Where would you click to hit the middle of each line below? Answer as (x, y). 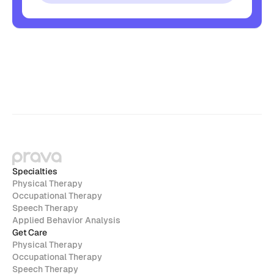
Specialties (35, 171)
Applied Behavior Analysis (66, 220)
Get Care (30, 232)
